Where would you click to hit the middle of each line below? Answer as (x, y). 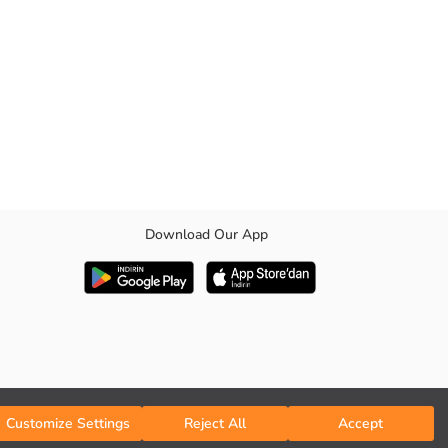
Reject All (214, 423)
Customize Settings (68, 423)
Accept (361, 423)
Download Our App (206, 234)
